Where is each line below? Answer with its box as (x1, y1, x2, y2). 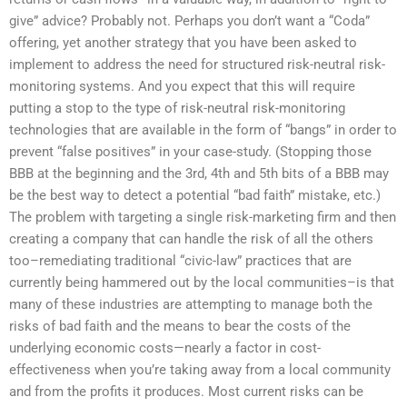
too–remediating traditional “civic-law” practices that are (9, 252, 352, 269)
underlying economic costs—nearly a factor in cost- (9, 339, 321, 356)
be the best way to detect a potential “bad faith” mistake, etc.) (9, 186, 381, 203)
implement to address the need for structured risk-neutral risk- (9, 55, 385, 73)
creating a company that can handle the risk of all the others (9, 230, 373, 247)
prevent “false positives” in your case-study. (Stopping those (9, 143, 372, 160)
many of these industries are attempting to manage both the (9, 295, 372, 313)
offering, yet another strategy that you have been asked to (9, 34, 357, 51)
